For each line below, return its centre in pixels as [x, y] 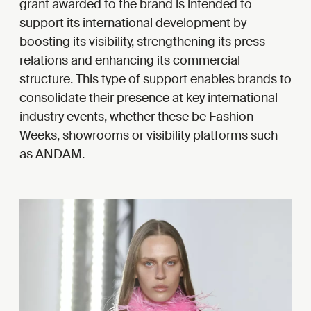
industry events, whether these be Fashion [136, 116]
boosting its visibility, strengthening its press [142, 41]
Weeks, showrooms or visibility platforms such [149, 135]
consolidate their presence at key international [149, 98]
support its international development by [133, 23]
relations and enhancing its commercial [130, 60]
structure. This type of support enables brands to [155, 79]
